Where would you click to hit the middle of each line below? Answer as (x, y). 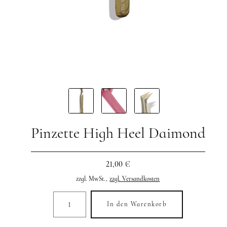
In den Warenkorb (137, 204)
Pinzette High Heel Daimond (118, 133)
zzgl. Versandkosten (135, 179)
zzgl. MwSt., (92, 179)
